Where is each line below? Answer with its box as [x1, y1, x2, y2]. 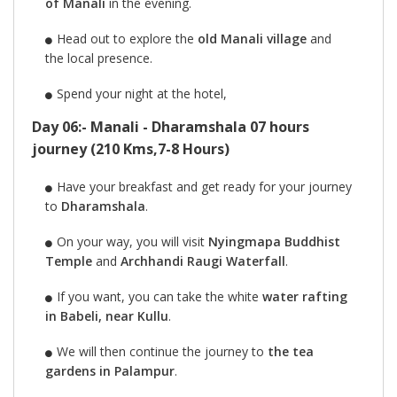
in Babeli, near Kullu [45, 307, 168, 325]
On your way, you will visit [56, 233, 208, 251]
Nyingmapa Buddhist [207, 233, 340, 251]
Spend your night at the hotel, [56, 85, 230, 103]
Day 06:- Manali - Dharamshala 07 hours [32, 117, 309, 137]
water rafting [261, 288, 347, 306]
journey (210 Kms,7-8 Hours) [32, 139, 230, 160]
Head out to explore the [56, 30, 198, 48]
